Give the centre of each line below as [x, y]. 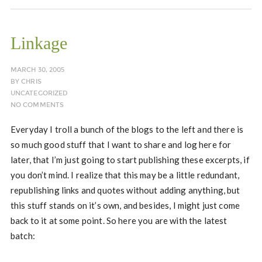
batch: [23, 236]
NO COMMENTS [37, 105]
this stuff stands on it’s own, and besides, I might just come [125, 205]
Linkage [39, 43]
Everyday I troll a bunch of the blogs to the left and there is [127, 129]
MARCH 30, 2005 [37, 70]
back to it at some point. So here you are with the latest [119, 220]
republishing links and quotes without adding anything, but [125, 190]
